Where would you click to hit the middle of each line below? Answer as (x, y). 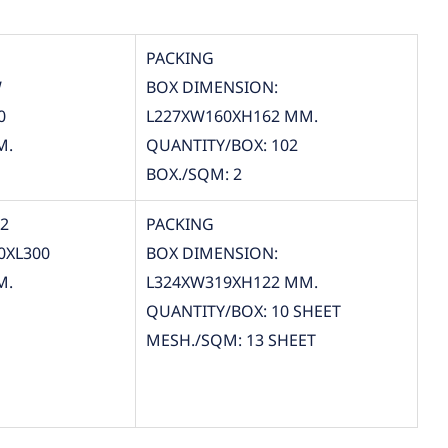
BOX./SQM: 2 (193, 174)
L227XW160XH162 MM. (231, 116)
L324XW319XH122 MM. (231, 282)
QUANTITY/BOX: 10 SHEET (243, 311)
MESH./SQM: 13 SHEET (230, 340)
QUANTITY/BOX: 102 (221, 145)
